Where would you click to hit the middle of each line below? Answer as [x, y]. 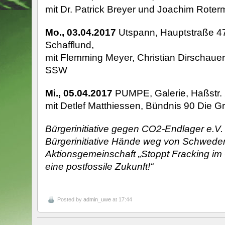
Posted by [70, 199]
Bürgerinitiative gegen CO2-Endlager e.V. [134, 128]
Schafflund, [69, 45]
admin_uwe [97, 199]
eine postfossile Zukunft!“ [99, 166]
